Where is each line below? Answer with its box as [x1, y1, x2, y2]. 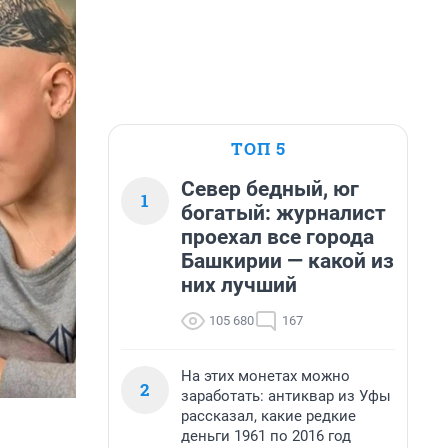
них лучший [181, 273, 297, 297]
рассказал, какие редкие [181, 407, 356, 425]
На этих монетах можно [181, 367, 350, 385]
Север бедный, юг [181, 177, 359, 201]
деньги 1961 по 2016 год [181, 427, 351, 445]
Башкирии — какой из [181, 249, 394, 273]
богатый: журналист [181, 201, 386, 225]
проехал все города [181, 225, 374, 249]
